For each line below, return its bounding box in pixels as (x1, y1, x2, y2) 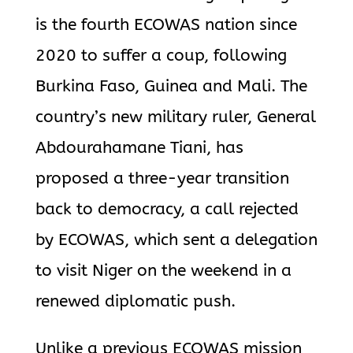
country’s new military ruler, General (35, 107, 316, 127)
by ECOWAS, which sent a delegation (35, 230, 318, 250)
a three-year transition (113, 169, 289, 188)
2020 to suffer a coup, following (35, 46, 287, 65)
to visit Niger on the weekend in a (35, 261, 292, 281)
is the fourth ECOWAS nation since (35, 15, 297, 35)
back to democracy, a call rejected (35, 199, 299, 219)
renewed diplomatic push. (35, 292, 236, 311)
